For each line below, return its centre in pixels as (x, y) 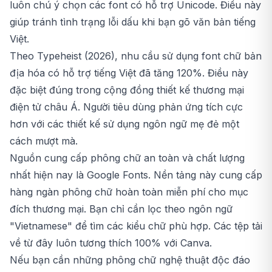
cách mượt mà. (44, 141)
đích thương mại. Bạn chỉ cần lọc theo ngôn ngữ (121, 209)
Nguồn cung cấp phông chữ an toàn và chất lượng (127, 158)
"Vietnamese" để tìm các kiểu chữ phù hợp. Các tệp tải (136, 226)
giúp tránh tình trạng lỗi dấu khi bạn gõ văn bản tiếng (133, 22)
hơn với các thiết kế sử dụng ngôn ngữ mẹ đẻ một (124, 124)
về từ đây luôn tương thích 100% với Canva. (111, 243)
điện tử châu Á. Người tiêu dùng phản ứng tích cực (126, 107)
